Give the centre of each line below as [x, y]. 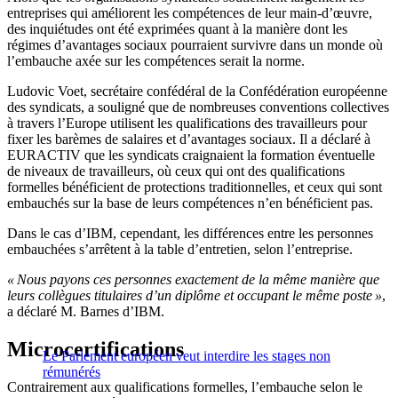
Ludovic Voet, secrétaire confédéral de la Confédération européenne [197, 91]
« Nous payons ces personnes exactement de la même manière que [193, 279]
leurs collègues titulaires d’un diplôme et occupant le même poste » [195, 295]
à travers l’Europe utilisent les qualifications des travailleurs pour [187, 123]
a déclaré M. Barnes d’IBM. [86, 311]
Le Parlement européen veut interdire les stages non [187, 355]
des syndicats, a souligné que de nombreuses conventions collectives [198, 107]
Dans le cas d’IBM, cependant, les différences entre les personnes [190, 233]
